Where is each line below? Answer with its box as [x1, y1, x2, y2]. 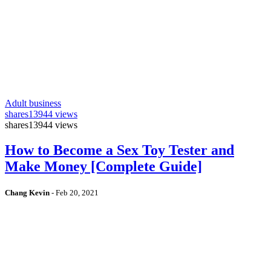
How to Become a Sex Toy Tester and [5, 142, 234, 158]
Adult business [5, 97, 61, 108]
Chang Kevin [5, 188, 50, 198]
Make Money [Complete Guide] [5, 158, 202, 175]
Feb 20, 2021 [56, 188, 99, 198]
